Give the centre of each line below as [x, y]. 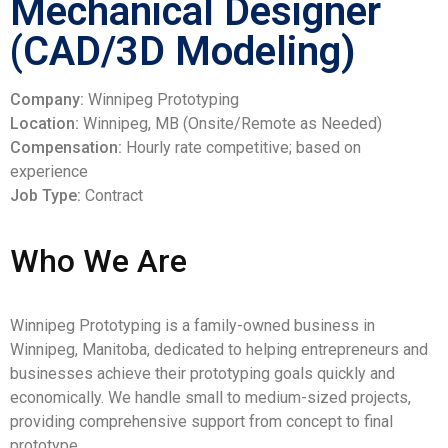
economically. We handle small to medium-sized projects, [210, 397]
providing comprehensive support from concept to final [201, 421]
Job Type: [45, 195]
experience [49, 171]
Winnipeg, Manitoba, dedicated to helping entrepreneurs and [219, 349]
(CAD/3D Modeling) [183, 51]
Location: [44, 123]
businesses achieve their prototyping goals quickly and [202, 373]
